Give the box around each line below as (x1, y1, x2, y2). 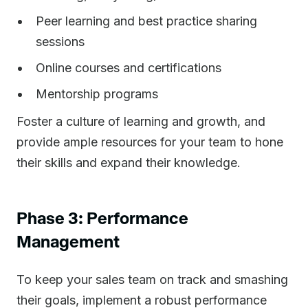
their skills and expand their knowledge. (16, 155, 241, 170)
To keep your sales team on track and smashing (16, 272, 288, 287)
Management (16, 231, 120, 251)
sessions (36, 34, 85, 49)
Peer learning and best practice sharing (36, 14, 257, 28)
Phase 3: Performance (16, 208, 188, 228)
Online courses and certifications (36, 60, 221, 75)
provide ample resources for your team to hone (16, 135, 283, 149)
